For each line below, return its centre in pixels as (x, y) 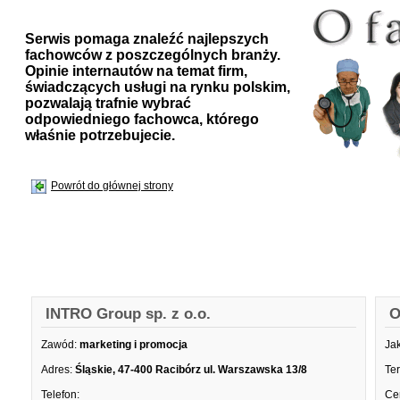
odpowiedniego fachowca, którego (142, 119)
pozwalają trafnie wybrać (108, 103)
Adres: (57, 370)
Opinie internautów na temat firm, (136, 71)
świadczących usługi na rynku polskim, (158, 87)
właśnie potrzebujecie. (100, 135)
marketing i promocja (135, 345)
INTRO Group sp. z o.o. (128, 314)
